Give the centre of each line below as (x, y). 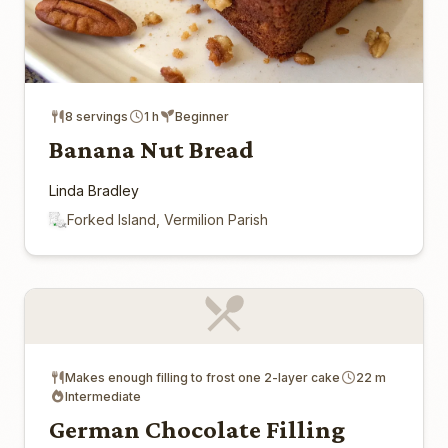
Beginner (202, 117)
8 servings (96, 117)
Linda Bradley (94, 191)
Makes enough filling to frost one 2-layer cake (202, 378)
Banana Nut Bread (151, 150)
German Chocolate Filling (197, 430)
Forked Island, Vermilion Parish (167, 220)
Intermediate (103, 397)
